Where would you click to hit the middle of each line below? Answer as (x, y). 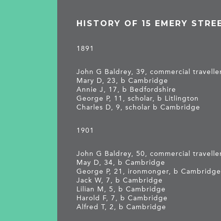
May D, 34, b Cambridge (121, 162)
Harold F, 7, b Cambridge (122, 198)
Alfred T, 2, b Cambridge (122, 207)
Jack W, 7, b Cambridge (120, 180)
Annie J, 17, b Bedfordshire (127, 90)
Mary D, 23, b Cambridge (123, 81)
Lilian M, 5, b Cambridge (121, 189)
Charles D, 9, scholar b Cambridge (139, 108)
